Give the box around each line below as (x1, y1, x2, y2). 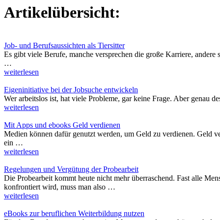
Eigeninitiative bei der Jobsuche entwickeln (4, 85, 138, 94)
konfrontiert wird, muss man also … (4, 182, 115, 191)
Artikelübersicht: (4, 3, 120, 22)
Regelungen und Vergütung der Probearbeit (4, 165, 138, 173)
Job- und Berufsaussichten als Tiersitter (4, 41, 125, 50)
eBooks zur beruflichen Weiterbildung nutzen (4, 209, 144, 218)
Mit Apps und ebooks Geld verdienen (4, 120, 120, 129)
